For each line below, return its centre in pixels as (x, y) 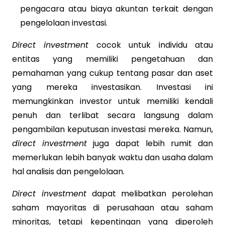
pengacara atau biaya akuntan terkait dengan (117, 9)
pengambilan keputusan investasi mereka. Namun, (113, 129)
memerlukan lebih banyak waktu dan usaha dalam (113, 157)
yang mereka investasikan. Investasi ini (113, 87)
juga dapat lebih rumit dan (150, 143)
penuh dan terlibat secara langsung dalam (113, 115)
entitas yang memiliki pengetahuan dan (113, 59)
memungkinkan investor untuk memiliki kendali (113, 101)
